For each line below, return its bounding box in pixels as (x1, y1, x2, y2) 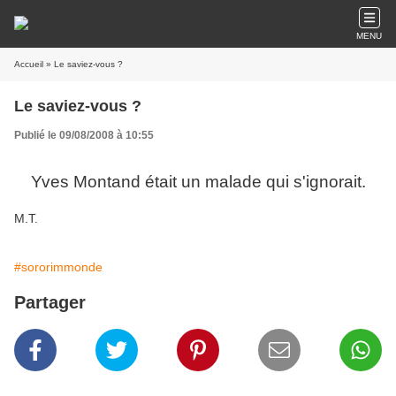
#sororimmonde (14, 260, 103, 274)
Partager (14, 293, 86, 312)
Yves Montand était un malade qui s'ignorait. (30, 172, 366, 191)
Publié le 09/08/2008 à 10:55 (14, 129, 154, 141)
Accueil (14, 59, 43, 69)
